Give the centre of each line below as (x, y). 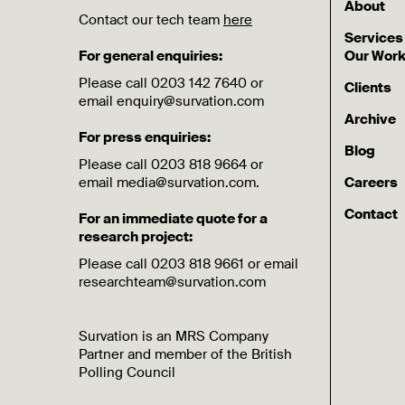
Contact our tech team (151, 20)
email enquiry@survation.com (171, 101)
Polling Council (127, 372)
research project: (136, 237)
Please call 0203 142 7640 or (171, 83)
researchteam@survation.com (172, 282)
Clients (368, 88)
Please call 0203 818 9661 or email (188, 264)
